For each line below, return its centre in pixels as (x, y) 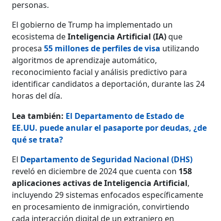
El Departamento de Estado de (125, 116)
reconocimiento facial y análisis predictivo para (100, 72)
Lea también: (39, 116)
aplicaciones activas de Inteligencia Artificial (100, 183)
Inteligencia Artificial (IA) (117, 36)
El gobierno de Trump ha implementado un (92, 24)
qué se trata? (38, 139)
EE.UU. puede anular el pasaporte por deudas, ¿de (110, 128)
